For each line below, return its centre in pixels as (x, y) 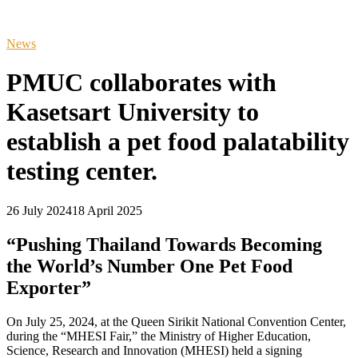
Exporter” (49, 287)
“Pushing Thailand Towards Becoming (164, 244)
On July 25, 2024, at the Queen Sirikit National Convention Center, (176, 321)
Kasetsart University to (133, 112)
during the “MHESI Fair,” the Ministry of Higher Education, (159, 336)
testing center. (82, 171)
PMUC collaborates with (141, 83)
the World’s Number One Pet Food (149, 266)
